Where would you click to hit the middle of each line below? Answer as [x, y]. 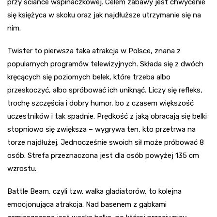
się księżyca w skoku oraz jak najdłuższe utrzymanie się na [104, 15]
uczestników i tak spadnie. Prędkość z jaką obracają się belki [107, 116]
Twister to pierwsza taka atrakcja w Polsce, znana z [94, 51]
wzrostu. [22, 169]
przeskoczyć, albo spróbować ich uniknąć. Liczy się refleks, [105, 90]
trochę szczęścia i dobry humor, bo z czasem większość [101, 103]
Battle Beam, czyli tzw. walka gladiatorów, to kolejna [94, 192]
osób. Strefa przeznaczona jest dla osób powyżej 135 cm [103, 156]
